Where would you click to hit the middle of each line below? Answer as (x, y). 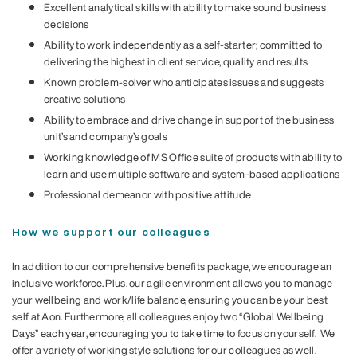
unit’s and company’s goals (106, 136)
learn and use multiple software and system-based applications (192, 173)
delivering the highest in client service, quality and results (176, 61)
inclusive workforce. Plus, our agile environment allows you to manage (173, 282)
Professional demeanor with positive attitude (148, 194)
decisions (67, 24)
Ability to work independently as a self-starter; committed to (183, 44)
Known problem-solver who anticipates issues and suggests (184, 82)
